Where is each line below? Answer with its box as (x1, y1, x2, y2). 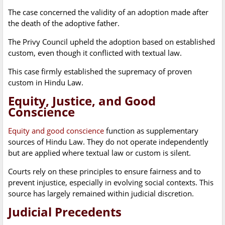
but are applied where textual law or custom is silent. (8, 148, 191, 158)
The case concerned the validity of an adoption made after (8, 7, 208, 18)
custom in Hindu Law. (8, 77, 83, 88)
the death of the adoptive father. (8, 18, 120, 29)
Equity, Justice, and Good (8, 92, 156, 109)
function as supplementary (104, 126, 198, 136)
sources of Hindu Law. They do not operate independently (8, 137, 208, 147)
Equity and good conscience (8, 126, 104, 136)
